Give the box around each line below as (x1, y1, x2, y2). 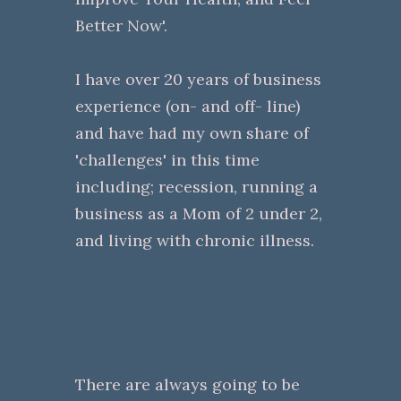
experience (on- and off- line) (75, 95, 300, 116)
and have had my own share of (75, 122, 309, 143)
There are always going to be (75, 373, 300, 395)
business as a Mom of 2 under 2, (75, 202, 322, 224)
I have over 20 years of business (75, 68, 321, 90)
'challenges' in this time (75, 149, 260, 170)
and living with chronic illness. (75, 229, 314, 251)
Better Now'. (75, 14, 167, 36)
